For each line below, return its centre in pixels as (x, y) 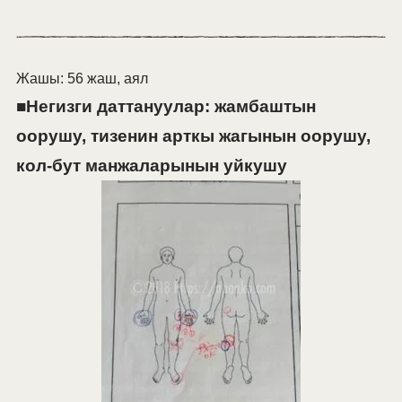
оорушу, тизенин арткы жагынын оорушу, (193, 136)
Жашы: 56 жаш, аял (82, 79)
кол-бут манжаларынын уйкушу (151, 166)
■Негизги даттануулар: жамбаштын (166, 107)
